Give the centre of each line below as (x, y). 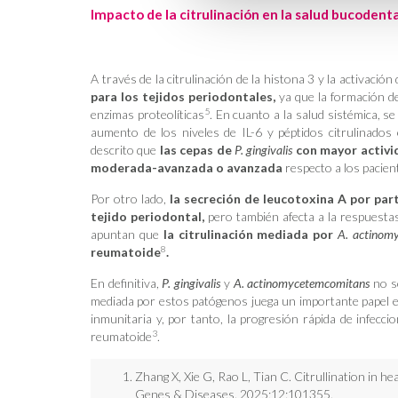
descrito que (125, 150)
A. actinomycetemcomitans (302, 283)
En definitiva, (127, 283)
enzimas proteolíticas (147, 114)
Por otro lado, (131, 199)
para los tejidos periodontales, (183, 96)
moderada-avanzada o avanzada (187, 167)
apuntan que (127, 234)
